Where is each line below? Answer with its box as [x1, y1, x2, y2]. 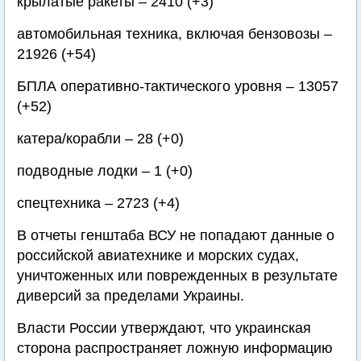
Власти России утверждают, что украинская [17, 320, 311, 336]
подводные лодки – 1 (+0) [17, 163, 193, 179]
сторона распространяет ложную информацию [17, 340, 333, 356]
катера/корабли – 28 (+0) [17, 131, 184, 147]
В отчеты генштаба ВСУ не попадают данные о [17, 227, 334, 243]
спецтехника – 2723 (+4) [17, 195, 180, 211]
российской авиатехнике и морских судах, [17, 247, 299, 263]
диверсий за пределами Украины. [17, 288, 244, 304]
